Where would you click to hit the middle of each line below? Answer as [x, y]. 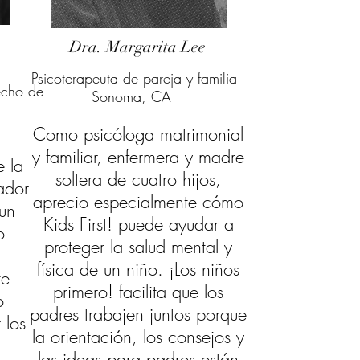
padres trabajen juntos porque [139, 314]
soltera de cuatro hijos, [139, 179]
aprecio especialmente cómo [139, 202]
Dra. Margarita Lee [138, 47]
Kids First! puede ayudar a [138, 224]
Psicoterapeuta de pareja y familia [134, 78]
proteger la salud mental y [139, 247]
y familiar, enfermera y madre [139, 157]
